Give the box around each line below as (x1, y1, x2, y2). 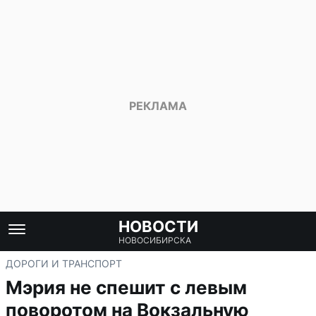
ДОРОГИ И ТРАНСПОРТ (6, 257, 122, 269)
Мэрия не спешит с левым (6, 276, 247, 298)
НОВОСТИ (118, 217, 198, 236)
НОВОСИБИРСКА (118, 235, 191, 245)
